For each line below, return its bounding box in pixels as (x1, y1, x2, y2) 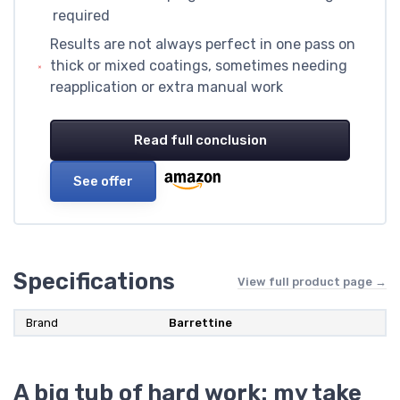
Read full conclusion (133, 132, 267, 149)
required (52, 7, 110, 25)
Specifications (13, 268, 175, 296)
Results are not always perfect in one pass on (50, 36, 356, 54)
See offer (73, 173, 133, 190)
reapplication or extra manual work (50, 79, 284, 96)
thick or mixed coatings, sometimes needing (50, 57, 348, 75)
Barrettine (169, 316, 232, 330)
